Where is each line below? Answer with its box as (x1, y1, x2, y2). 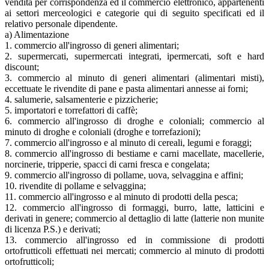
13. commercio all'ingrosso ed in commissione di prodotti (5, 234, 264, 245)
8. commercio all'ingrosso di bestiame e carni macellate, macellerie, (5, 148, 264, 159)
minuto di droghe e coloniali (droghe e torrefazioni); (5, 126, 201, 137)
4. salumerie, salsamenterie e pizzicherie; (5, 94, 158, 104)
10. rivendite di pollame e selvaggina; (5, 180, 146, 191)
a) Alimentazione (5, 29, 69, 40)
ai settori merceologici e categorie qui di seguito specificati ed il (5, 7, 264, 18)
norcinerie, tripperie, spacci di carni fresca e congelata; (5, 159, 210, 169)
